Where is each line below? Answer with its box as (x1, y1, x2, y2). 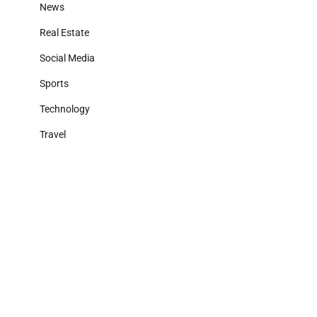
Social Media (40, 52, 95, 64)
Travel (40, 129, 66, 140)
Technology (40, 103, 90, 115)
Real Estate (40, 27, 89, 38)
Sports (40, 78, 69, 89)
